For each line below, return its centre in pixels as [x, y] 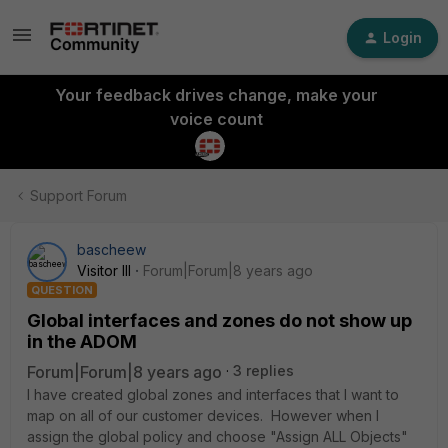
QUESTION [62, 290]
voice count [216, 119]
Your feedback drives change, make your [216, 95]
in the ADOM [82, 341]
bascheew [111, 249]
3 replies [263, 370]
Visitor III [104, 270]
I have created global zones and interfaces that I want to [213, 394]
